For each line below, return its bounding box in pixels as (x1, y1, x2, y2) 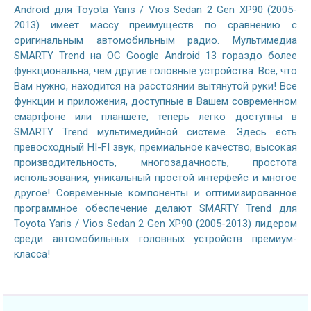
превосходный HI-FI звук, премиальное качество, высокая (14, 141, 297, 154)
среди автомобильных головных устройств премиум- (14, 233, 297, 246)
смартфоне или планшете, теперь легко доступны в (14, 110, 297, 124)
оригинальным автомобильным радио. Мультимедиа (14, 34, 297, 47)
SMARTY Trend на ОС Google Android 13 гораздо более (14, 49, 297, 62)
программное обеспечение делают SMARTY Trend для (14, 202, 297, 215)
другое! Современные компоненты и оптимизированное (14, 187, 297, 200)
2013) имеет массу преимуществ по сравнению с (14, 19, 297, 32)
